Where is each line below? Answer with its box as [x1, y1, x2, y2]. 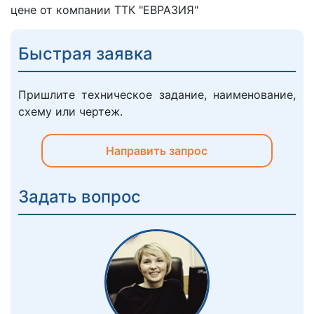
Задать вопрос [18, 186, 141, 207]
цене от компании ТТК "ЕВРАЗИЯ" [11, 3, 198, 18]
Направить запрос [106, 144, 208, 158]
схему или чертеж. [18, 104, 123, 119]
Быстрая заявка [18, 43, 153, 64]
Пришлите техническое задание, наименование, [18, 88, 296, 102]
